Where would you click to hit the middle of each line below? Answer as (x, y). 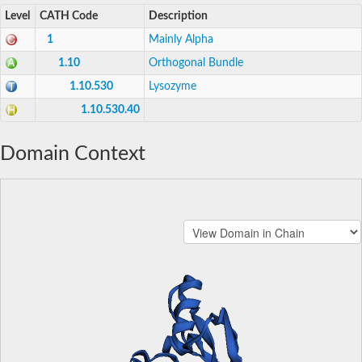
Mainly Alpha (181, 39)
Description (178, 16)
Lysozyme (173, 86)
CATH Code (69, 16)
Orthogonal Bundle (196, 63)
